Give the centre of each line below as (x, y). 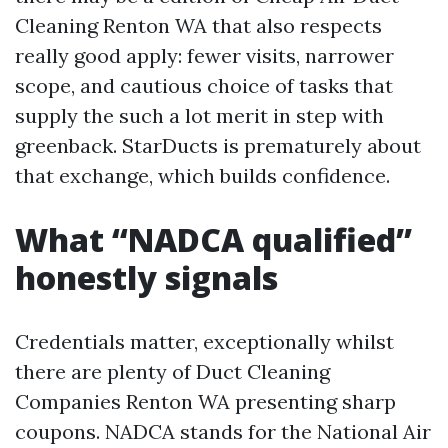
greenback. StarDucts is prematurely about (218, 145)
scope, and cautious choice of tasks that (204, 85)
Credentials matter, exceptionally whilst (204, 341)
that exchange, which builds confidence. (202, 175)
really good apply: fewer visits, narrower (204, 55)
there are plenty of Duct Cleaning (172, 371)
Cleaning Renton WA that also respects (198, 25)
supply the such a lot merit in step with (199, 115)
